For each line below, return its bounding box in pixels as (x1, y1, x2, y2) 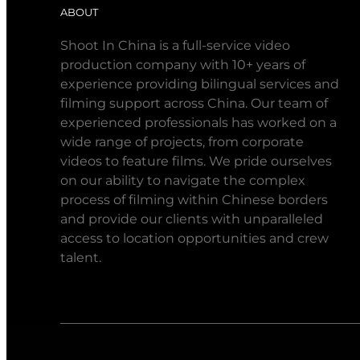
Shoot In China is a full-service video (60, 37, 291, 53)
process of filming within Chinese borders (60, 191, 329, 207)
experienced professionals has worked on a (60, 114, 337, 130)
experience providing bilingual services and (60, 76, 340, 92)
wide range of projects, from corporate (60, 133, 305, 149)
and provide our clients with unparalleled (60, 211, 324, 227)
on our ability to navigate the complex (60, 172, 306, 188)
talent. (60, 249, 102, 265)
